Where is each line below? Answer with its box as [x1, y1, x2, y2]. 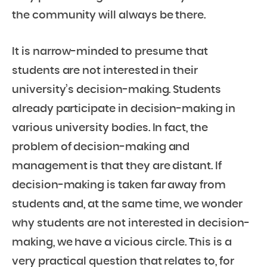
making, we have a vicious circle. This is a [12, 237, 232, 248]
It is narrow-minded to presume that [12, 46, 209, 57]
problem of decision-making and [12, 142, 190, 153]
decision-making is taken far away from [12, 180, 226, 191]
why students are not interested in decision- [12, 218, 250, 229]
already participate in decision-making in [12, 104, 235, 114]
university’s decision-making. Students [12, 85, 221, 95]
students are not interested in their [12, 66, 198, 76]
